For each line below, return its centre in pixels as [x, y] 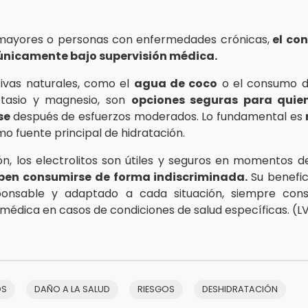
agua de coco [176, 83]
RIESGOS [156, 289]
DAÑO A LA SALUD [72, 289]
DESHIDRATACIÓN [240, 289]
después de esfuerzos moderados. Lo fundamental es [159, 116]
